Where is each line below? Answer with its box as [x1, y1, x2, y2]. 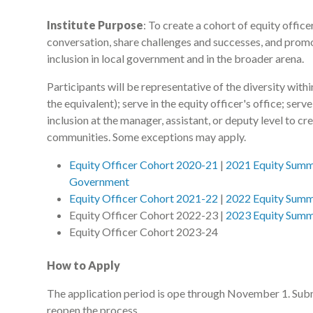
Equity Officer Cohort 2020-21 [69, 158, 218, 172]
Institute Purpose [47, 18, 143, 32]
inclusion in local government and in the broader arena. [47, 52, 304, 66]
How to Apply [47, 259, 120, 272]
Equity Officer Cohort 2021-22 [69, 191, 218, 205]
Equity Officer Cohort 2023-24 [69, 225, 218, 239]
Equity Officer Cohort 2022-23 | [69, 208, 226, 222]
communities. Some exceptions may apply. [47, 130, 246, 144]
